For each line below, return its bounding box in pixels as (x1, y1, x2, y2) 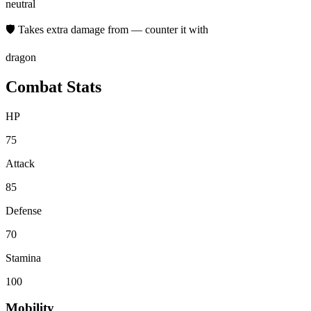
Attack (6, 157, 35, 169)
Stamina (6, 251, 41, 264)
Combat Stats (6, 77, 101, 96)
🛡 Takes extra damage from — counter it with (6, 23, 208, 35)
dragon (6, 51, 36, 63)
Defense (6, 204, 42, 217)
